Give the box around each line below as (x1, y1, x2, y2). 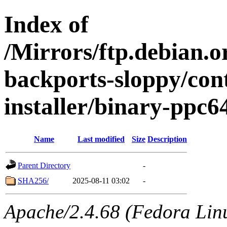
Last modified (78, 134, 125, 143)
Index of (4, 11, 89, 38)
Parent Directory (18, 161, 70, 170)
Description (147, 134, 187, 143)
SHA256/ (18, 176, 49, 185)
